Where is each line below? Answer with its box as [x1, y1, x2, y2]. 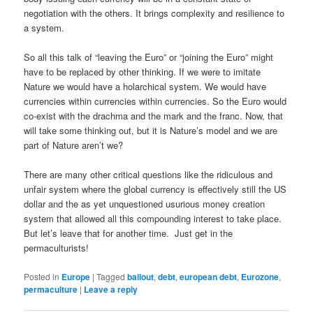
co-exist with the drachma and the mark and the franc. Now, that [24, 109, 284, 123]
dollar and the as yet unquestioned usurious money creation [24, 197, 265, 211]
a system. [24, 21, 65, 35]
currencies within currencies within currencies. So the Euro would [24, 94, 287, 108]
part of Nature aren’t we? [24, 138, 124, 152]
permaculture [24, 282, 78, 296]
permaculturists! [24, 241, 89, 255]
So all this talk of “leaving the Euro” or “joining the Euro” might [24, 50, 274, 64]
